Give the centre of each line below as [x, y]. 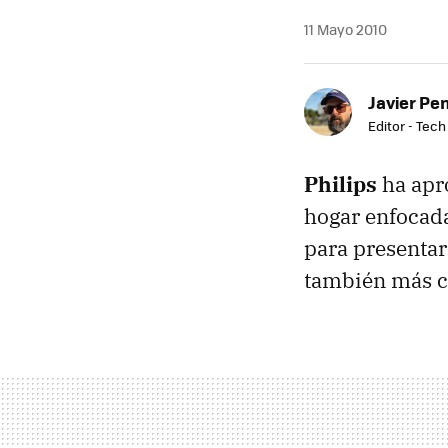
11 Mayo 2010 [345, 29]
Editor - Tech [407, 125]
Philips [340, 184]
